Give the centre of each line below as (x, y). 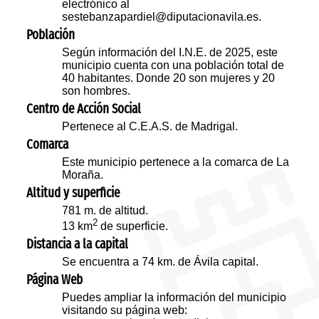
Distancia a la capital (78, 245)
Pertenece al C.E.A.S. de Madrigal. (150, 127)
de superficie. (133, 226)
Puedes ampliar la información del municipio (174, 298)
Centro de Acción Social (84, 109)
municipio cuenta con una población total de (173, 66)
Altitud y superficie (73, 193)
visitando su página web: (125, 310)
